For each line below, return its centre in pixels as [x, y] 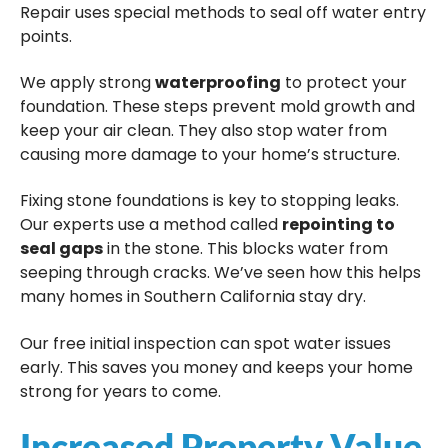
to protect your [344, 83]
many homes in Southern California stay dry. [193, 297]
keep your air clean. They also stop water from [203, 131]
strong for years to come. [120, 391]
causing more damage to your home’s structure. [210, 155]
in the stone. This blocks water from [245, 249]
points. [46, 36]
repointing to [338, 225]
